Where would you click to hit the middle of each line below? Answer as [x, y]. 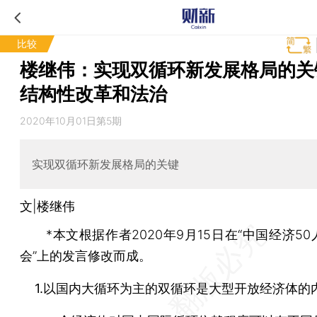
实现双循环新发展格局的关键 [105, 164]
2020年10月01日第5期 [71, 121]
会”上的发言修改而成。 [86, 255]
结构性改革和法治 [93, 94]
